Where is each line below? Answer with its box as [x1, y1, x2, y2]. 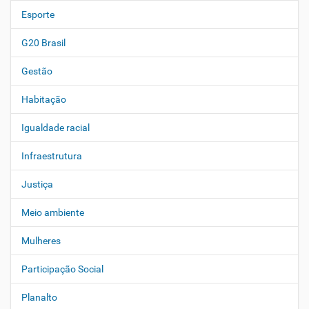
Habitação [21, 94, 66, 105]
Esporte [21, 9, 54, 20]
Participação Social [21, 263, 103, 275]
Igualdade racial [21, 122, 90, 133]
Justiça [21, 179, 53, 190]
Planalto [21, 292, 57, 303]
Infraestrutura [21, 150, 82, 161]
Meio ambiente [21, 207, 84, 218]
